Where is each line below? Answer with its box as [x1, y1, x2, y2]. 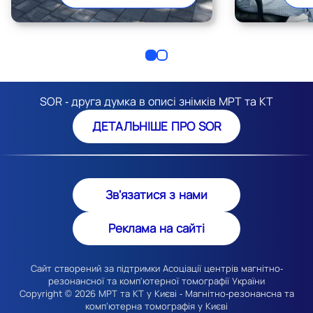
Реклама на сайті [108, 220, 205, 236]
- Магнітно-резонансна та [176, 287, 294, 300]
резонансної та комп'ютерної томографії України [48, 275, 265, 287]
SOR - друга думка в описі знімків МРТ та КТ [40, 94, 273, 109]
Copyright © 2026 [19, 287, 99, 300]
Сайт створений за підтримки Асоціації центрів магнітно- [30, 262, 283, 275]
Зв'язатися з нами [105, 187, 208, 203]
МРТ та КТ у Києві [98, 287, 177, 300]
